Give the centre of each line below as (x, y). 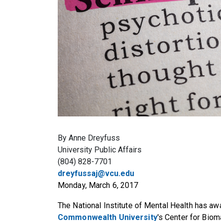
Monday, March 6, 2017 (98, 185)
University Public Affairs (100, 149)
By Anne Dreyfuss (89, 138)
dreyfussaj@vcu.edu (96, 173)
